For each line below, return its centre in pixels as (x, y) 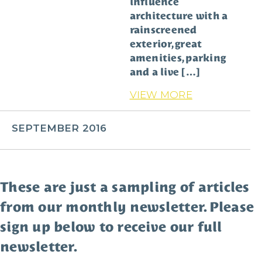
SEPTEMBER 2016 (59, 128)
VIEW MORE (161, 95)
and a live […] (165, 72)
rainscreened (163, 30)
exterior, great (166, 44)
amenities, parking (178, 58)
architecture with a (179, 16)
